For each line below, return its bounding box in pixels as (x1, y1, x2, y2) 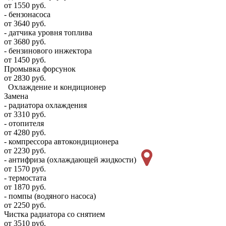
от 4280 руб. (4, 128, 46, 137)
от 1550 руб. (4, 1, 46, 10)
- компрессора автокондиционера (4, 137, 119, 146)
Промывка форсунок (4, 65, 76, 74)
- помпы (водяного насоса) (4, 192, 96, 201)
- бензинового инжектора (4, 46, 92, 55)
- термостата (4, 174, 46, 183)
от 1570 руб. (4, 164, 46, 174)
